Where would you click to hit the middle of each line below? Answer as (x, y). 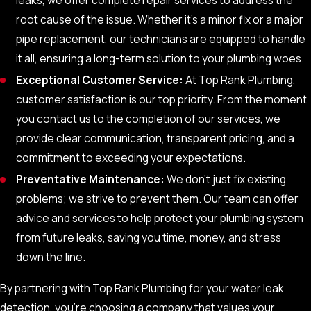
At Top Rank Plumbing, (241, 80)
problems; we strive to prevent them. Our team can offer (158, 199)
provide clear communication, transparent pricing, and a (155, 138)
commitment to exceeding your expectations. (131, 158)
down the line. (51, 257)
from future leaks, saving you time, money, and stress (149, 238)
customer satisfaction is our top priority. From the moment (162, 100)
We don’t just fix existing (227, 179)
